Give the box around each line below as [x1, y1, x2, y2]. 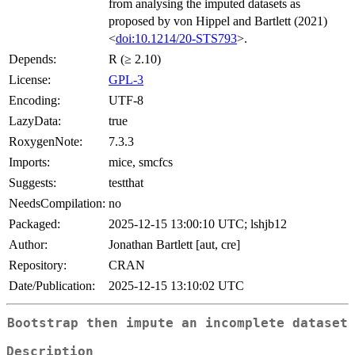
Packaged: [9, 216, 60, 231]
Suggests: [9, 175, 56, 189]
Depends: [9, 52, 56, 66]
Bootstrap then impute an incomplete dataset [7, 315, 348, 330]
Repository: [9, 258, 67, 272]
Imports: [9, 155, 50, 169]
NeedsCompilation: [9, 196, 105, 210]
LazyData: [9, 113, 61, 128]
